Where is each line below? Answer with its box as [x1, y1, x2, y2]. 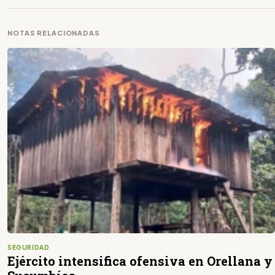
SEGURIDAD [7, 244, 50, 252]
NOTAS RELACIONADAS [7, 28, 100, 37]
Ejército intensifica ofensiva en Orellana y [7, 253, 273, 269]
